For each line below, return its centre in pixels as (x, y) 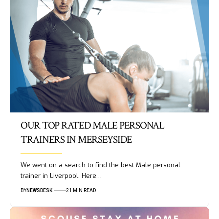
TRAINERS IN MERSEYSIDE (76, 139)
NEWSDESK (39, 190)
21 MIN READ (81, 190)
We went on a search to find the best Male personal (100, 165)
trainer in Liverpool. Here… (61, 175)
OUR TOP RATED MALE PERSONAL (92, 125)
